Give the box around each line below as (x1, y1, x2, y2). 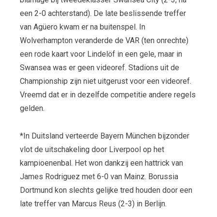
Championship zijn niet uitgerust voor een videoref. (19, 76, 191, 86)
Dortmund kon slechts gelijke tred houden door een (19, 186, 192, 195)
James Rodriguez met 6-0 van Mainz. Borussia (19, 172, 178, 182)
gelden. (19, 103, 45, 113)
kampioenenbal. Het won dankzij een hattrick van (19, 158, 183, 168)
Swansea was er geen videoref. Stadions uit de (19, 62, 179, 72)
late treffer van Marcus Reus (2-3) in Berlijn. (19, 199, 167, 209)
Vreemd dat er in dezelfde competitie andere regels (19, 90, 196, 99)
